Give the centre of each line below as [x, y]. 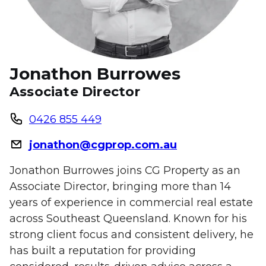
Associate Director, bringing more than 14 [120, 186]
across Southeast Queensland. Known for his [128, 218]
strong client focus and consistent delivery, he [132, 235]
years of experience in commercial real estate [131, 202]
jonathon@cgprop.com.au [103, 145]
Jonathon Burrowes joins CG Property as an [125, 170]
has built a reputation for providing [103, 251]
